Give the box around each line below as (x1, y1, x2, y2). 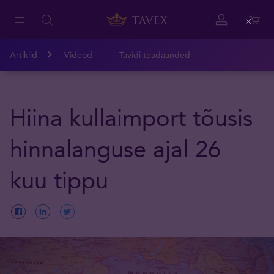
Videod (64, 50, 92, 61)
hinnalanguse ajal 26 (10, 135, 221, 163)
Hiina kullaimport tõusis (10, 103, 253, 132)
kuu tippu (10, 166, 108, 194)
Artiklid (10, 50, 37, 61)
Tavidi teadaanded (119, 50, 190, 61)
